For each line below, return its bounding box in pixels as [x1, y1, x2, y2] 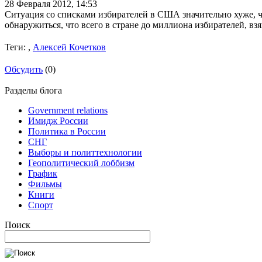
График [28, 168, 57, 179]
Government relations [28, 105, 108, 116]
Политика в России [28, 126, 106, 137]
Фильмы [28, 179, 62, 189]
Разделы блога [5, 85, 62, 96]
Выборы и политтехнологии [28, 147, 142, 158]
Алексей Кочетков [33, 42, 106, 53]
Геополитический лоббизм [28, 158, 135, 168]
